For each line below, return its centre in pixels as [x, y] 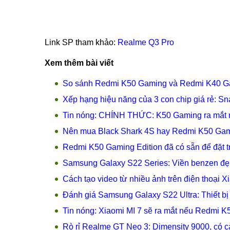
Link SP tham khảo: [81, 42]
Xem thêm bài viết [79, 63]
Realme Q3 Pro [146, 42]
